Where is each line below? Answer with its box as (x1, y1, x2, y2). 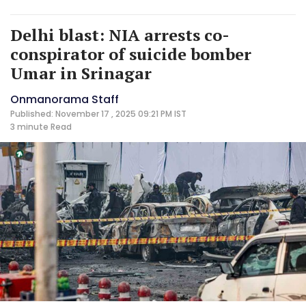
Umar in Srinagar (10, 61, 152, 84)
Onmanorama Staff (10, 91, 119, 107)
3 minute (10, 120, 48, 133)
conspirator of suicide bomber (10, 42, 251, 65)
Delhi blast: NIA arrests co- (10, 23, 229, 46)
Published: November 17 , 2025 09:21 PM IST (10, 107, 186, 120)
